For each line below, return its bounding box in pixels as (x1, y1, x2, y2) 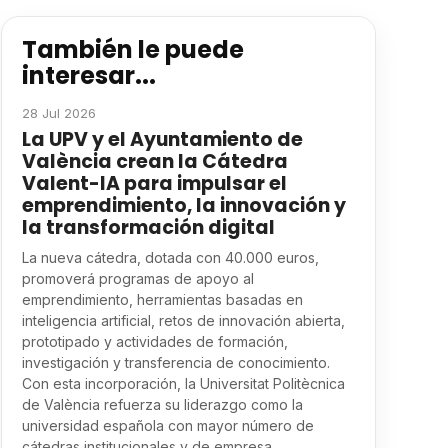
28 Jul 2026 (21, 105, 96, 121)
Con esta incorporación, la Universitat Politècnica (21, 375, 345, 392)
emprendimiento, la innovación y (21, 192, 346, 219)
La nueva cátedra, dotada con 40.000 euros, (21, 249, 319, 266)
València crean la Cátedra (21, 148, 288, 175)
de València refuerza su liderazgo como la (21, 396, 303, 413)
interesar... (21, 59, 156, 92)
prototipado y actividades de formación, (21, 333, 288, 350)
